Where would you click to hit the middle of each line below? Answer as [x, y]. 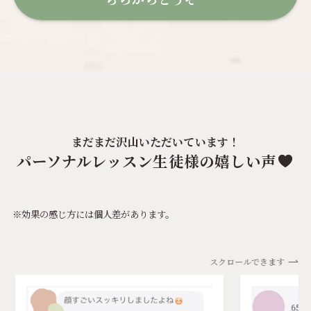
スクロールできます [249, 262]
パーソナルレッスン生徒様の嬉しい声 [146, 161]
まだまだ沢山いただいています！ [155, 142]
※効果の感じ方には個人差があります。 [93, 215]
